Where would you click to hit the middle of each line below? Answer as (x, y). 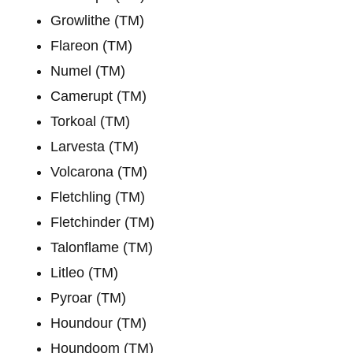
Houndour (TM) (98, 323)
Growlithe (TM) (97, 20)
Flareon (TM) (91, 45)
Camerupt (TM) (98, 96)
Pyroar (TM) (88, 297)
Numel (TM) (88, 71)
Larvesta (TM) (95, 146)
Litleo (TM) (84, 272)
